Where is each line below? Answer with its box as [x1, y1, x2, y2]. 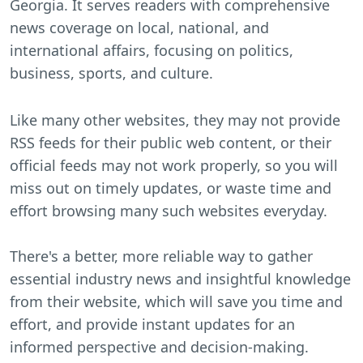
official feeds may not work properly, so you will [10, 155, 338, 175]
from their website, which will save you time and [10, 291, 343, 311]
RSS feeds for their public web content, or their [10, 132, 331, 152]
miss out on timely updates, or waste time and [10, 177, 331, 198]
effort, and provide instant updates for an [10, 314, 295, 334]
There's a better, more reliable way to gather [10, 246, 313, 266]
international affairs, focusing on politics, [10, 40, 293, 60]
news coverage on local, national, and [10, 17, 269, 37]
